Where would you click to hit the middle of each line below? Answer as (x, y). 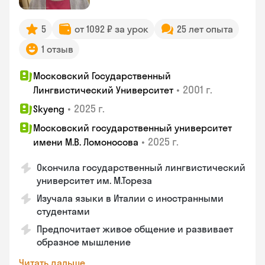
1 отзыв (57, 49)
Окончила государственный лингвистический (141, 167)
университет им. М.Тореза (94, 180)
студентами (63, 211)
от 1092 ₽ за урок (112, 29)
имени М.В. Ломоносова (86, 142)
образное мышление (84, 242)
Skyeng (49, 109)
